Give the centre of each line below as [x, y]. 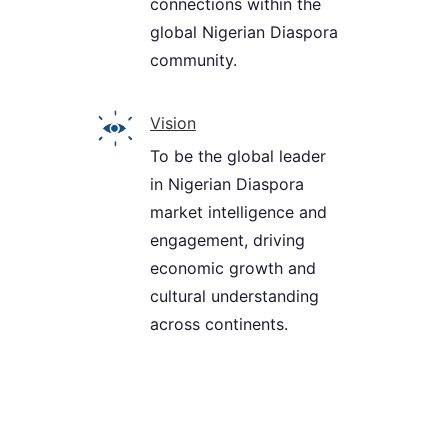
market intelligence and [238, 212]
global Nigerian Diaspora [244, 32]
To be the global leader [238, 156]
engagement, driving [227, 240]
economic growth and [233, 268]
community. [193, 60]
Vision [173, 123]
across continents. [219, 324]
